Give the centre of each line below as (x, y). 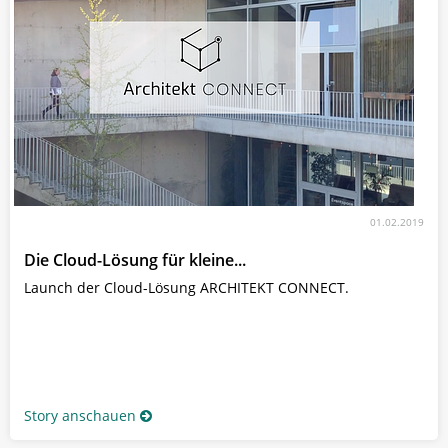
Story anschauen (80, 415)
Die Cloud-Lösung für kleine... (135, 259)
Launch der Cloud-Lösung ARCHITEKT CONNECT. (186, 287)
